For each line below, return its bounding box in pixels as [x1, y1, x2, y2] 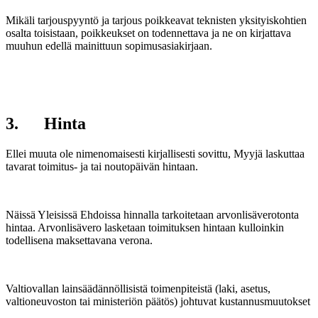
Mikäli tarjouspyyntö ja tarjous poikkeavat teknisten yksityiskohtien [6, 13, 307, 26]
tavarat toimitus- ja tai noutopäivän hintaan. [6, 160, 198, 173]
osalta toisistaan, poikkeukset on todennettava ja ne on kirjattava [6, 26, 291, 39]
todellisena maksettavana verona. [6, 234, 153, 247]
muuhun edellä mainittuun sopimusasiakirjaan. [6, 39, 212, 52]
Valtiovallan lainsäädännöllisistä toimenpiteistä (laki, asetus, [6, 283, 270, 295]
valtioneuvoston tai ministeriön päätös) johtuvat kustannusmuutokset [6, 295, 310, 308]
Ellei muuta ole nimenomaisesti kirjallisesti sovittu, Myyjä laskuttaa [6, 148, 305, 160]
